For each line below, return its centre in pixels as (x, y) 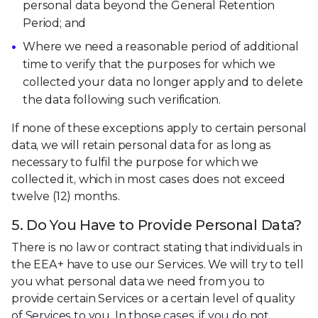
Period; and (55, 23)
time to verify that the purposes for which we (149, 64)
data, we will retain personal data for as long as (142, 145)
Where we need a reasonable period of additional (161, 46)
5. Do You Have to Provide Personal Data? (157, 225)
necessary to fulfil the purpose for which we (135, 162)
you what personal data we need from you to (138, 281)
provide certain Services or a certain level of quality (153, 298)
